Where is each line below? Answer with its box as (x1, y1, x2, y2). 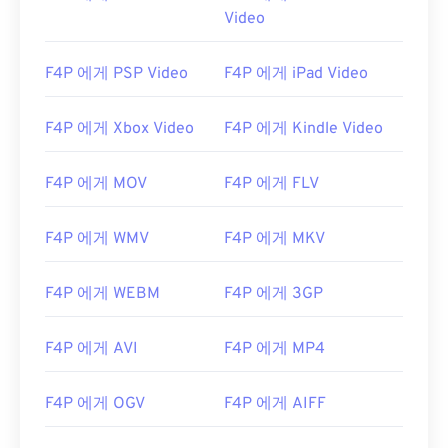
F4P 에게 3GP (224, 284, 323, 305)
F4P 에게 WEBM (45, 284, 160, 305)
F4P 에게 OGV (45, 394, 145, 415)
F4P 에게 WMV (45, 229, 149, 250)
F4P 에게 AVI (45, 339, 138, 360)
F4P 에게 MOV (45, 174, 147, 195)
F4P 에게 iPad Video (224, 64, 368, 85)
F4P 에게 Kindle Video (224, 119, 383, 140)
